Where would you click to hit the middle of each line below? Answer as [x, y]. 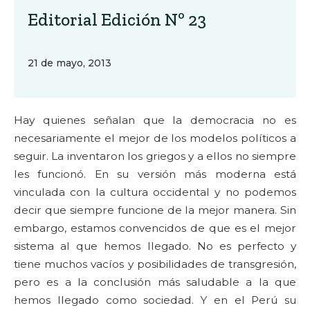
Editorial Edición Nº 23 [117, 19]
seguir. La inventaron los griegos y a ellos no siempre [155, 156]
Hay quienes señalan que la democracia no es [155, 120]
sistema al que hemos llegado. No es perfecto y [155, 246]
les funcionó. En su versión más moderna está [155, 174]
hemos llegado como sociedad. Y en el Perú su [155, 300]
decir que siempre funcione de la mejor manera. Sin [155, 210]
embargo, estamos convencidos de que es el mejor [155, 228]
